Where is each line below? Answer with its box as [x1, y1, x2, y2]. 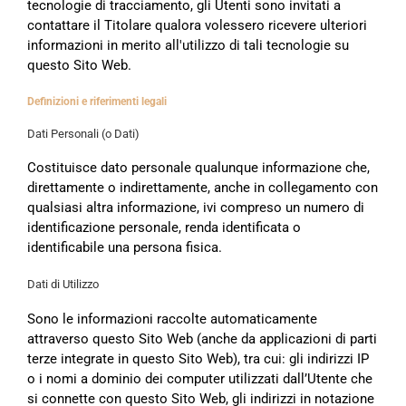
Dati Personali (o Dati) [27, 126, 140, 140]
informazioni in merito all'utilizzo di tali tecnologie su [27, 36, 349, 53]
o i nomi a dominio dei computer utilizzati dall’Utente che [27, 370, 372, 387]
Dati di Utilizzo [27, 277, 99, 292]
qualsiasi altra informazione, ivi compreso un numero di [27, 199, 364, 217]
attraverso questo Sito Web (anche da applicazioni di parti [27, 330, 377, 347]
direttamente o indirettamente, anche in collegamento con [27, 179, 378, 197]
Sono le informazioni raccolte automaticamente [27, 310, 317, 327]
